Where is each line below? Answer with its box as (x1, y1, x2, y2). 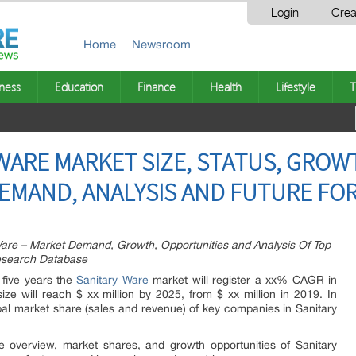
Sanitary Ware (76, 273, 149, 286)
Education (55, 79, 103, 95)
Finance (137, 79, 176, 95)
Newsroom (132, 37, 191, 51)
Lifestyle (276, 79, 315, 95)
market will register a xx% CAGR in (148, 273, 338, 286)
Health (210, 79, 242, 95)
